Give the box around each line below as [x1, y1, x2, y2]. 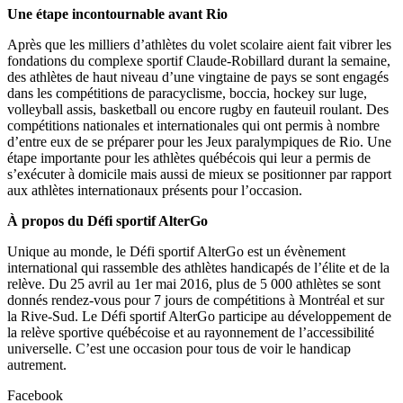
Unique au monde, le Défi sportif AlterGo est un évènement [7, 243, 345, 259]
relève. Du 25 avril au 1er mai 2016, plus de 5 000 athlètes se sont [7, 275, 381, 291]
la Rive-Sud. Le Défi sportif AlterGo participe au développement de [7, 308, 391, 324]
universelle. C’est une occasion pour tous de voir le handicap [7, 340, 351, 356]
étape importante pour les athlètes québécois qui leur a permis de [7, 149, 371, 166]
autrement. [7, 356, 67, 372]
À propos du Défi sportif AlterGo [7, 212, 208, 228]
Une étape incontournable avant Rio [7, 5, 228, 22]
